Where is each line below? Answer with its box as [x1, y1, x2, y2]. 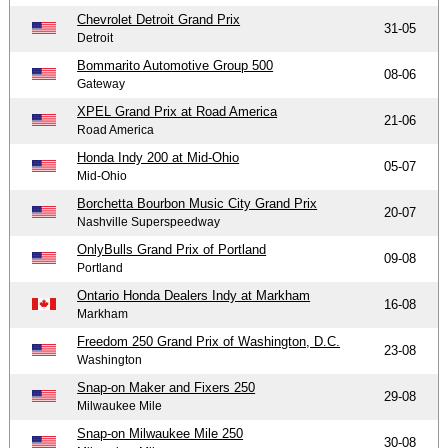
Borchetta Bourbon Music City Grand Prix [77, 195, 318, 211]
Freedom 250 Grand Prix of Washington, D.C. [77, 333, 341, 349]
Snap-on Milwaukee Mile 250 [77, 425, 244, 441]
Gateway [77, 76, 126, 91]
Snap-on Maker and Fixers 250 [77, 379, 256, 395]
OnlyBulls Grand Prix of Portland [77, 241, 267, 257]
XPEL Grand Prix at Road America [77, 103, 278, 119]
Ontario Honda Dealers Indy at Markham [77, 287, 311, 303]
